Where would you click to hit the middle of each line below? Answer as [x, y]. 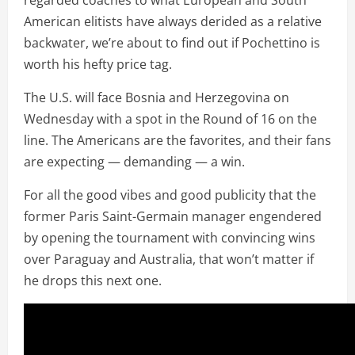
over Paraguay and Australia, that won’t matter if [169, 259]
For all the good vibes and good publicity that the [170, 195]
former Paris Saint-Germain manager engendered [173, 216]
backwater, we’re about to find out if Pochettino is [172, 42]
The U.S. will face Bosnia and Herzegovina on [157, 97]
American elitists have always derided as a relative [173, 21]
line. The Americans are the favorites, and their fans [177, 140]
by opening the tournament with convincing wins [170, 237]
